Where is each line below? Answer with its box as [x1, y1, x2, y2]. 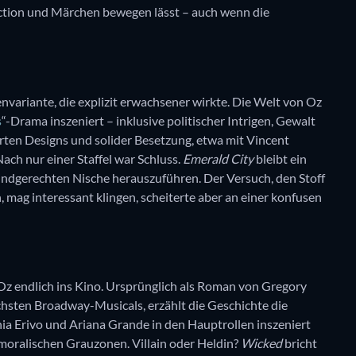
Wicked [241, 335, 282, 351]
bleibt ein [253, 150, 307, 166]
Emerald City [183, 150, 253, 166]
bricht [282, 335, 317, 351]
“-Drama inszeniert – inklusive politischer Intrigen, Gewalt [2, 112, 315, 128]
